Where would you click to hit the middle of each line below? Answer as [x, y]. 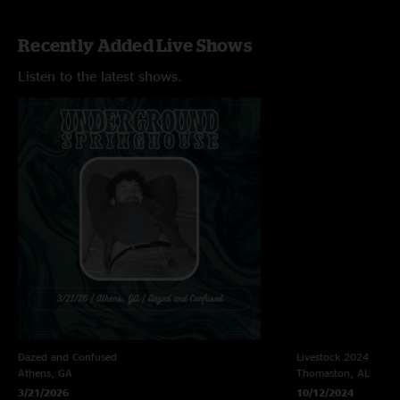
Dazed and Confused [67, 357]
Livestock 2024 [333, 357]
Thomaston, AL [333, 373]
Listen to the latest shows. [100, 76]
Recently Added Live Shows [135, 45]
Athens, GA [45, 373]
